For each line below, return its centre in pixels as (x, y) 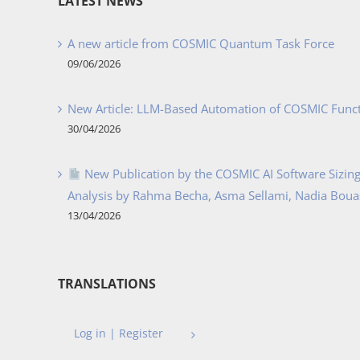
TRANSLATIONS (107, 284)
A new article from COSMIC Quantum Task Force (201, 44)
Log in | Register (119, 333)
